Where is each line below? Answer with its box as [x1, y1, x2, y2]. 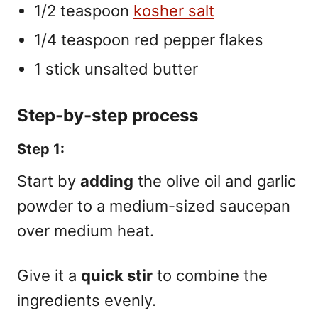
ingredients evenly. [17, 290, 156, 309]
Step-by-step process [17, 104, 198, 126]
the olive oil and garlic [133, 171, 296, 190]
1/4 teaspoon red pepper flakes [34, 30, 263, 49]
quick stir [81, 265, 153, 285]
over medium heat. [17, 221, 154, 240]
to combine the [153, 265, 268, 285]
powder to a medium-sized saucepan [17, 196, 290, 215]
